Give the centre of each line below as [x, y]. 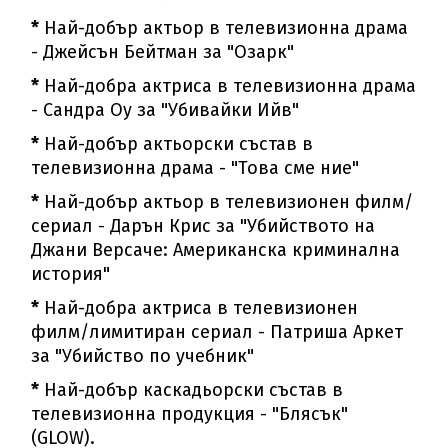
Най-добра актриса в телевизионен [199, 308]
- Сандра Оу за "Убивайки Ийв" [165, 110]
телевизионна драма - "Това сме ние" [195, 168]
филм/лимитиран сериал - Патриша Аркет [217, 332]
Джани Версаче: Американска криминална [216, 250]
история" [71, 274]
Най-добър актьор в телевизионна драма [224, 28]
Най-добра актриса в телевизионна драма [228, 86]
